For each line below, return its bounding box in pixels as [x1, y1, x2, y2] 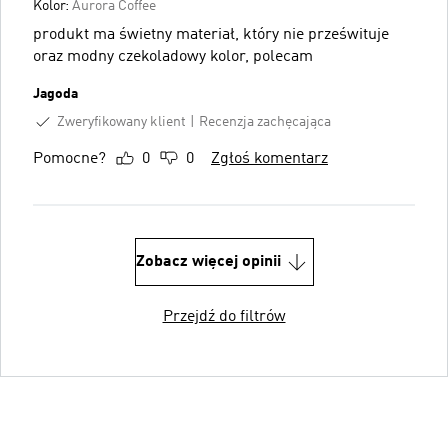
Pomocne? [33, 151, 106, 168]
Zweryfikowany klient [57, 114, 186, 129]
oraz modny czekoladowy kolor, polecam [33, 48, 313, 65]
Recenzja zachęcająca [199, 114, 331, 129]
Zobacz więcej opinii [135, 254, 281, 271]
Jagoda [33, 86, 78, 101]
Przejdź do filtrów [162, 309, 286, 326]
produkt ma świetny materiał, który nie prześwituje [33, 26, 389, 43]
